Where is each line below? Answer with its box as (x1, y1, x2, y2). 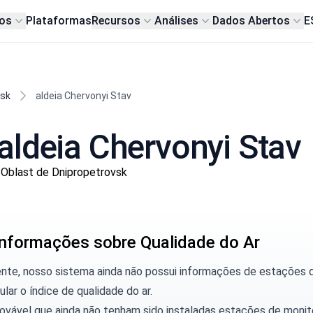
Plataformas (26, 14, 92, 27)
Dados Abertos (212, 14, 291, 27)
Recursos (92, 14, 141, 27)
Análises (154, 14, 199, 27)
